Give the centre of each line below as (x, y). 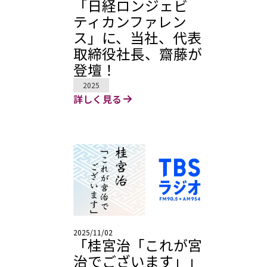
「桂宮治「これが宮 (137, 245)
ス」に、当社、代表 (137, 37)
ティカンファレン (130, 21)
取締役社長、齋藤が (137, 53)
